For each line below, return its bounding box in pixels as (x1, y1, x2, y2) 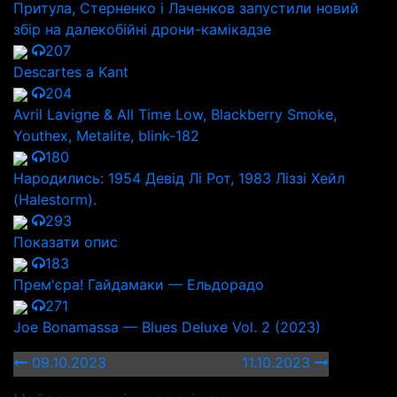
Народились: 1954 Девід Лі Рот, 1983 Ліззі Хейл (13, 169, 345, 187)
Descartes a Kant (13, 63, 128, 81)
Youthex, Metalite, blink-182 (13, 127, 199, 144)
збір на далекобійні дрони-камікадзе (13, 20, 271, 38)
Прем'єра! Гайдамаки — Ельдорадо (13, 276, 264, 293)
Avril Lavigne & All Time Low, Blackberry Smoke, (13, 105, 337, 123)
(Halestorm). (13, 191, 97, 208)
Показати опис (13, 233, 118, 251)
